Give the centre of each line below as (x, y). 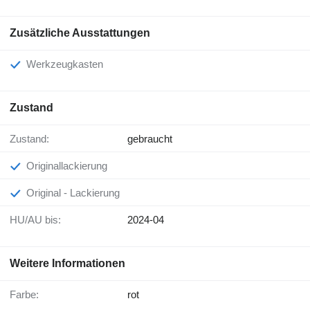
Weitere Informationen (67, 264)
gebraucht (150, 139)
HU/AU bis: (39, 220)
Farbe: (27, 295)
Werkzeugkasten (70, 64)
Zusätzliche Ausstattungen (80, 33)
